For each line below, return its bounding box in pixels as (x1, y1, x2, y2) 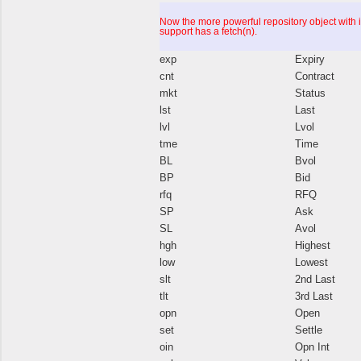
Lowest (295, 255, 328, 268)
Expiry (295, 52, 325, 65)
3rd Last (295, 289, 333, 302)
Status (295, 86, 326, 99)
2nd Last (295, 272, 335, 285)
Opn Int (295, 340, 330, 353)
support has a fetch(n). (160, 25, 257, 37)
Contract (295, 69, 334, 82)
